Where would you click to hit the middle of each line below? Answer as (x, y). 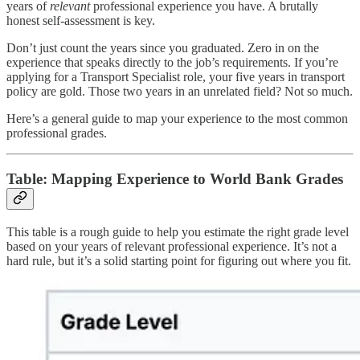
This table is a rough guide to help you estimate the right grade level (178, 231)
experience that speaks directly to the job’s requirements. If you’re (172, 63)
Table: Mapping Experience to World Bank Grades (175, 178)
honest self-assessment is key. (81, 21)
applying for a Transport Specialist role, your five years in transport (176, 77)
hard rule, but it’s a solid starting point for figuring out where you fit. (179, 260)
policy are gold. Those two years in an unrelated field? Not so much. (180, 92)
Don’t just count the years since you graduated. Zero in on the (163, 48)
